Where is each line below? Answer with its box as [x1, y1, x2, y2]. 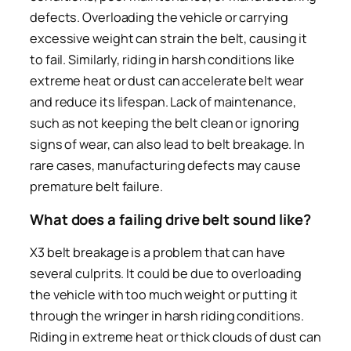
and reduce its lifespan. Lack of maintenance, [30, 92, 296, 110]
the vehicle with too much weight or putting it [30, 285, 299, 303]
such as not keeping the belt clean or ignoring [30, 114, 300, 132]
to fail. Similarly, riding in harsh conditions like [30, 50, 295, 68]
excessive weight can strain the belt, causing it [30, 29, 308, 47]
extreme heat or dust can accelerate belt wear [30, 71, 304, 89]
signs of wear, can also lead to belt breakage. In [30, 135, 306, 153]
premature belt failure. [30, 177, 163, 195]
